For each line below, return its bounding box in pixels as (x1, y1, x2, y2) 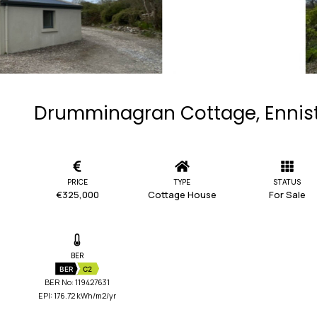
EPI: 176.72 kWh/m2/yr (38, 289, 117, 301)
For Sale (268, 188, 306, 201)
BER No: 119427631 (45, 276, 110, 287)
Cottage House (147, 188, 217, 201)
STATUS (273, 176, 301, 187)
